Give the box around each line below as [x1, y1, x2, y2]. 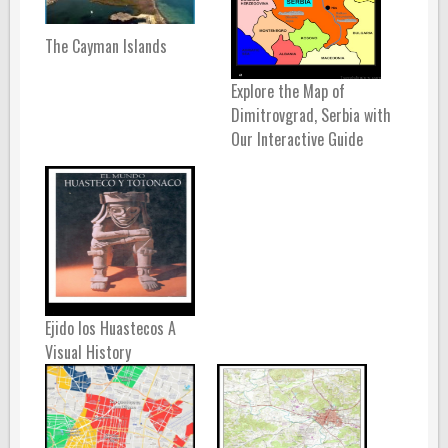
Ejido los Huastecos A [45, 315, 176, 340]
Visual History [45, 339, 131, 364]
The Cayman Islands [45, 33, 167, 58]
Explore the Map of [231, 78, 346, 103]
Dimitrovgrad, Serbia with [231, 102, 392, 127]
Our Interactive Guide [231, 126, 364, 151]
